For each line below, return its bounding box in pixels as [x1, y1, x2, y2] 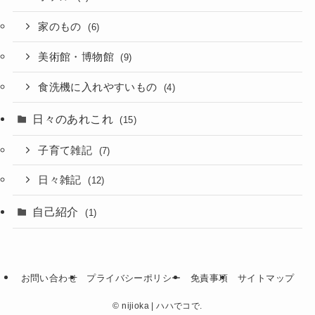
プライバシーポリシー [86, 273, 181, 284]
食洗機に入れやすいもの [38, 81, 161, 93]
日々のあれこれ [32, 112, 117, 125]
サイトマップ [237, 273, 295, 284]
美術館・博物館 [38, 51, 117, 63]
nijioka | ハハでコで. [119, 300, 202, 311]
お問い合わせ [20, 273, 77, 284]
